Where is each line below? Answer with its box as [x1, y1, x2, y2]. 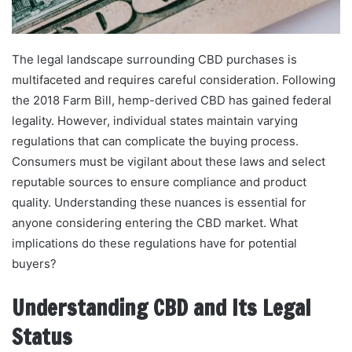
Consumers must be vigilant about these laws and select [12, 153, 325, 169]
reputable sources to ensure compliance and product [12, 174, 306, 189]
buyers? [12, 255, 57, 271]
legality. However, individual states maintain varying [12, 112, 298, 128]
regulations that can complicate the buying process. [12, 133, 299, 148]
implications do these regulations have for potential [12, 235, 297, 251]
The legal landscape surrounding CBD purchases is [12, 51, 297, 67]
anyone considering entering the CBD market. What [12, 214, 298, 230]
